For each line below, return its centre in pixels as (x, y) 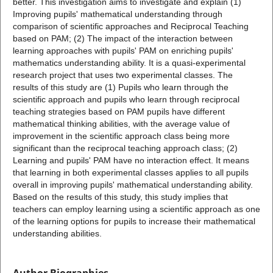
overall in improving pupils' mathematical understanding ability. (133, 184)
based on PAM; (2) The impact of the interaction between (122, 38)
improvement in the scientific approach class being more (121, 136)
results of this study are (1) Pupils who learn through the (120, 87)
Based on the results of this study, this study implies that (120, 197)
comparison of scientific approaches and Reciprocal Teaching (130, 26)
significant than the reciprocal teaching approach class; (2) (125, 148)
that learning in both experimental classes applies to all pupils (130, 172)
